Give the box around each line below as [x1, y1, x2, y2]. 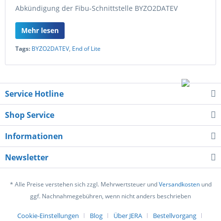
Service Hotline [5, 88, 64, 99]
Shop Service [5, 110, 54, 120]
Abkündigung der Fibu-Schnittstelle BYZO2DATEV [15, 3, 178, 13]
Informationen [5, 131, 63, 142]
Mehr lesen [21, 26, 59, 35]
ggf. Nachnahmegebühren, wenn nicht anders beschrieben [30, 192, 191, 201]
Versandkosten [158, 180, 200, 189]
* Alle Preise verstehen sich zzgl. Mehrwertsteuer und [9, 180, 159, 189]
